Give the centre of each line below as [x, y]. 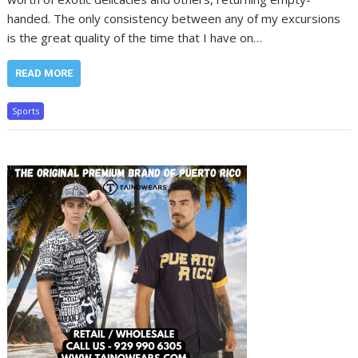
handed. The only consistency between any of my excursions [174, 18]
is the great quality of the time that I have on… [135, 38]
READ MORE [44, 73]
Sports [26, 111]
